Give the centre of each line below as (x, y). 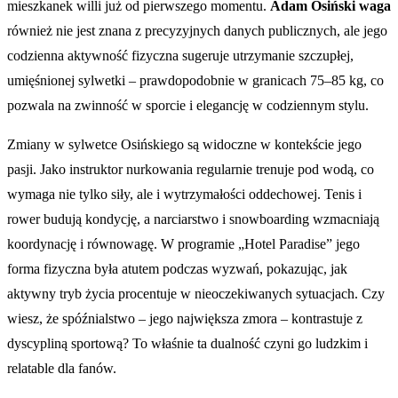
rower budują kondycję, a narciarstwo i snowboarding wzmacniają (193, 219)
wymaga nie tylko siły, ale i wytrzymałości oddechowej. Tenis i (184, 194)
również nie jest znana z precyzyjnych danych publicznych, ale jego (197, 30)
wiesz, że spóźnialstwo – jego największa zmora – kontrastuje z (185, 318)
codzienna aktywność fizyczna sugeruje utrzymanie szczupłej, (180, 55)
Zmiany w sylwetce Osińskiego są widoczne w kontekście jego (184, 144)
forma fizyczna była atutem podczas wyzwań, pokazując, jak (177, 268)
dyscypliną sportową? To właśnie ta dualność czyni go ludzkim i (187, 343)
